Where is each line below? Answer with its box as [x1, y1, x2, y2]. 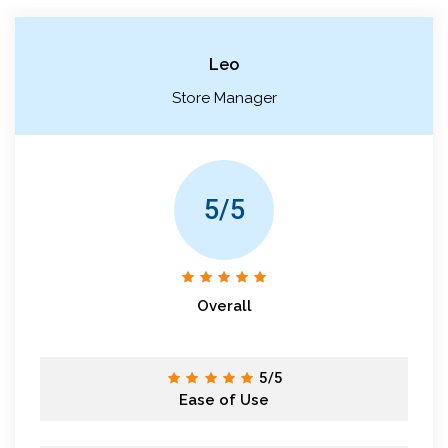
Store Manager [171, 88, 277, 107]
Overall [196, 296, 252, 315]
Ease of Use [179, 390, 269, 409]
